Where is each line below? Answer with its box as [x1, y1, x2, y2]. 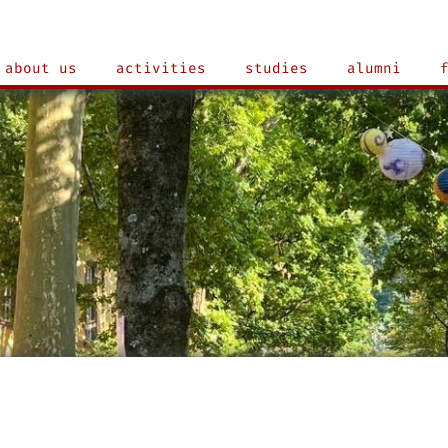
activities [116, 59, 207, 78]
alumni [347, 59, 402, 78]
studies [245, 59, 309, 78]
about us [5, 59, 78, 78]
